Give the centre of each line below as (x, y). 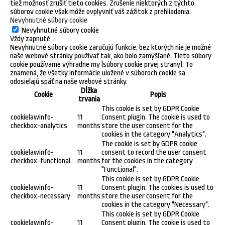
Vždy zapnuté (30, 39)
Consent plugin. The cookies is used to (157, 187)
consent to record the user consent (154, 152)
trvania (89, 99)
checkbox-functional (40, 161)
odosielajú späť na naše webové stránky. (69, 81)
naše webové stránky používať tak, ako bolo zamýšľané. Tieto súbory (111, 56)
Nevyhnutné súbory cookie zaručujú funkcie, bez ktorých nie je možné (110, 47)
